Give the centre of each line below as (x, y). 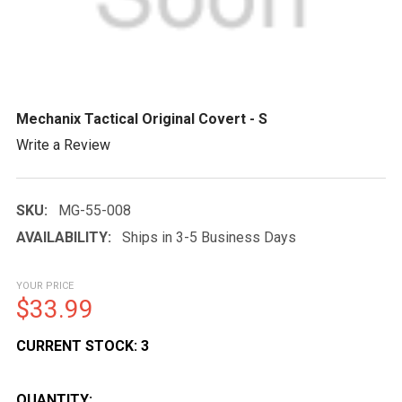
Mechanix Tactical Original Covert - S (142, 119)
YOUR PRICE (45, 285)
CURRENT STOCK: (79, 345)
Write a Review (63, 144)
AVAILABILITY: (64, 237)
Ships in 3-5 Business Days (209, 237)
